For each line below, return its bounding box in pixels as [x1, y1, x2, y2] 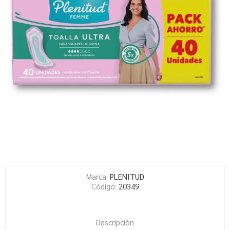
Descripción [96, 217, 134, 227]
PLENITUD [109, 171, 144, 181]
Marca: [86, 171, 108, 181]
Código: [91, 181, 117, 191]
